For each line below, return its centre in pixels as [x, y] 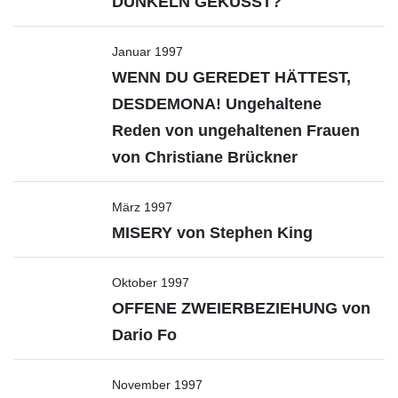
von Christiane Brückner [205, 157]
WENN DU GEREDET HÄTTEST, [231, 77]
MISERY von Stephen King [212, 233]
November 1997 [157, 385]
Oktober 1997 [151, 283]
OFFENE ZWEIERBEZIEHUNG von [241, 308]
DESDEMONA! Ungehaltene [217, 104]
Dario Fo [144, 335]
